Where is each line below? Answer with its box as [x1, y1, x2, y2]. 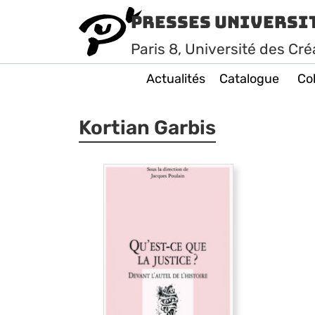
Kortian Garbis [79, 116, 216, 139]
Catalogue [219, 71, 279, 86]
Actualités [146, 71, 205, 86]
